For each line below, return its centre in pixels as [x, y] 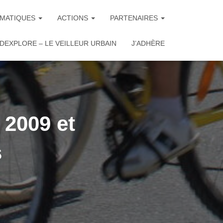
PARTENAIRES [135, 18]
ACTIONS [74, 18]
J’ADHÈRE [148, 43]
